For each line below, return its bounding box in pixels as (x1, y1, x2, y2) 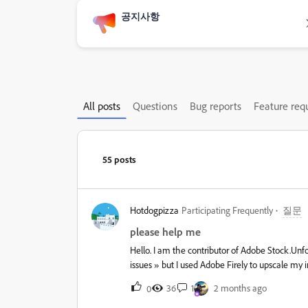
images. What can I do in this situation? (130, 273, 278, 285)
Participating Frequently (181, 204, 273, 216)
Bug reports (190, 99, 241, 113)
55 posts (102, 153, 136, 165)
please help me (130, 225, 201, 239)
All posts (83, 99, 120, 113)
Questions (133, 99, 177, 113)
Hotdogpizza (130, 204, 179, 216)
